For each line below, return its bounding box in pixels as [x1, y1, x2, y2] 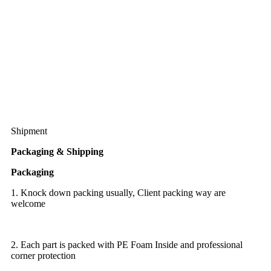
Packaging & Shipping [11, 146, 103, 157]
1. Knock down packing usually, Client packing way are [11, 187, 226, 198]
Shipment [11, 125, 47, 136]
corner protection [11, 250, 76, 261]
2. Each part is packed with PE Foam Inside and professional [11, 239, 243, 250]
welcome [11, 198, 45, 209]
